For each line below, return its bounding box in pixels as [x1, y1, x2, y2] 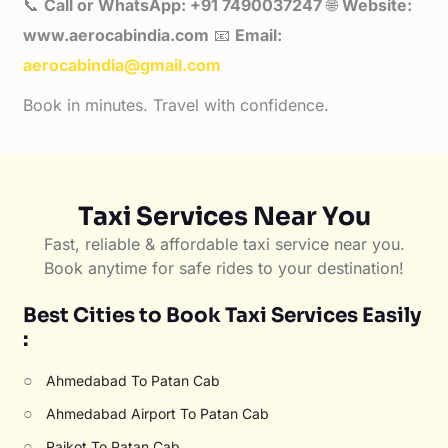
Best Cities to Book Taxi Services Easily [23, 303, 422, 328]
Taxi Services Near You [77, 201, 371, 232]
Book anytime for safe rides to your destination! [44, 258, 404, 278]
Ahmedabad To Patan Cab [46, 372, 221, 389]
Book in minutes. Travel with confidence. [23, 95, 330, 115]
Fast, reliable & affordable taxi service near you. [43, 234, 405, 254]
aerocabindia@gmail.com [23, 55, 222, 75]
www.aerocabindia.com [23, 25, 210, 45]
